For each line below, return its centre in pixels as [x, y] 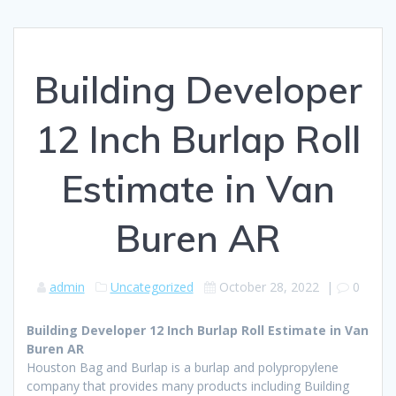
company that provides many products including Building [188, 385]
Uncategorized [152, 286]
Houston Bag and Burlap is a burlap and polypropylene [183, 367]
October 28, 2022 [269, 286]
